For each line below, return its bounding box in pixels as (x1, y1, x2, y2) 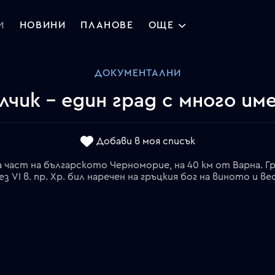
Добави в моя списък (96, 136, 195, 147)
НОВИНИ (19, 20, 66, 31)
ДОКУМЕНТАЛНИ (94, 68, 181, 78)
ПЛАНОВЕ (80, 20, 134, 31)
